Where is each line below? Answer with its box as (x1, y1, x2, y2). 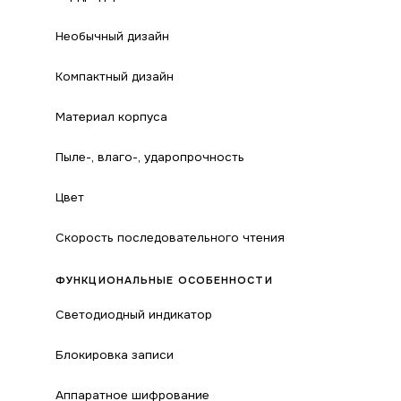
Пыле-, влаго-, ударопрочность (55, 149, 244, 165)
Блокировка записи (55, 347, 174, 363)
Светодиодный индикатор (55, 307, 212, 322)
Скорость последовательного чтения (55, 230, 285, 245)
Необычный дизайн (55, 29, 169, 44)
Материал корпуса (55, 109, 167, 124)
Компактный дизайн (55, 69, 174, 84)
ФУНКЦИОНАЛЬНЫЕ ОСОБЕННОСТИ (55, 274, 273, 287)
